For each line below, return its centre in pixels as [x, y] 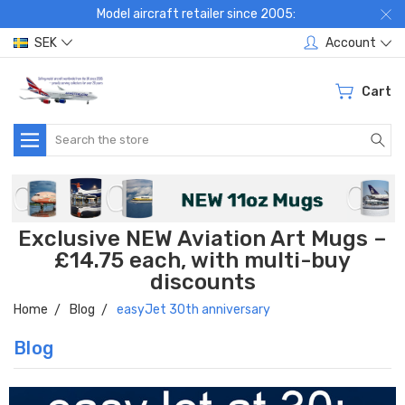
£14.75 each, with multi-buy [202, 261]
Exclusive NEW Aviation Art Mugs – [202, 239]
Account [351, 42]
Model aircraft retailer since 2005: [196, 14]
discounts [202, 283]
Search [67, 133]
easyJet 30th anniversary [193, 310]
